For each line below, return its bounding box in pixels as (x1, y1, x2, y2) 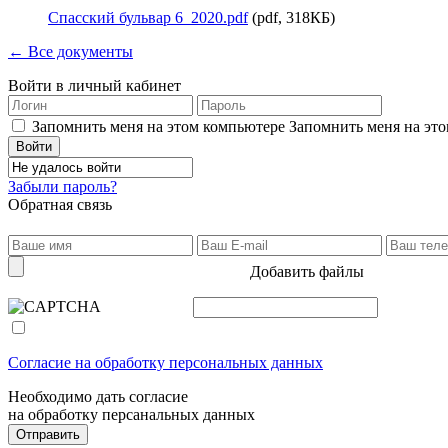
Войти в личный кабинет (8, 77, 181, 94)
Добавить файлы (250, 263, 364, 280)
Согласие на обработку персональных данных (8, 354, 323, 371)
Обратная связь (8, 196, 112, 213)
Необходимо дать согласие (8, 388, 188, 405)
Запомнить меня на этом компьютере (32, 118, 285, 135)
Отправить (16, 427, 80, 442)
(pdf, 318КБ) (248, 9, 335, 26)
